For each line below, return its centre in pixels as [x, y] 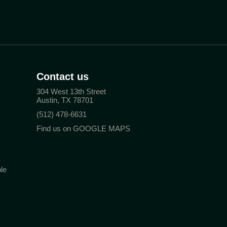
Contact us [62, 77]
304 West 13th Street [71, 91]
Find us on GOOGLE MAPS [83, 128]
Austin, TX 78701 [65, 100]
